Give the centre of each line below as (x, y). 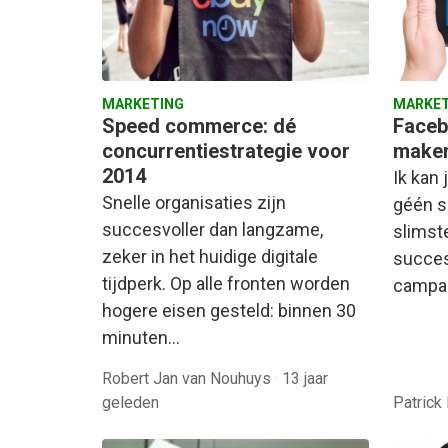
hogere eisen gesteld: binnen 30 (229, 310)
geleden (130, 402)
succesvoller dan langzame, (212, 229)
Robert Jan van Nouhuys (188, 378)
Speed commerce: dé (199, 125)
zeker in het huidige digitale (210, 256)
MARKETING (143, 103)
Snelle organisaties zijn (194, 202)
